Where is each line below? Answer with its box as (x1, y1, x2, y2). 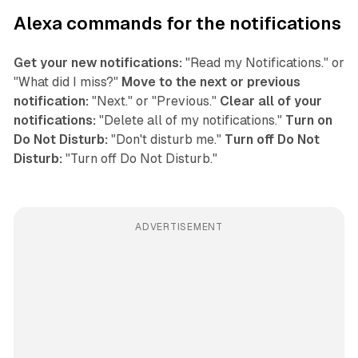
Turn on (284, 112, 332, 128)
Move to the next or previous (121, 74, 300, 89)
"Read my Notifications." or (181, 54, 344, 70)
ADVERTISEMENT (135, 221, 223, 233)
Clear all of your (219, 93, 322, 109)
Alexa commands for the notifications (13, 13, 341, 34)
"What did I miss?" (13, 74, 121, 89)
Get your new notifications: (13, 54, 182, 70)
